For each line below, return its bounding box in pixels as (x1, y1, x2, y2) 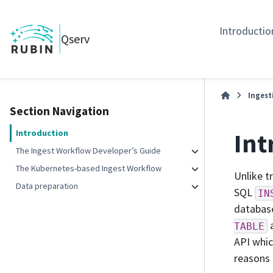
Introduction (16, 127, 69, 138)
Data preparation (16, 180, 79, 191)
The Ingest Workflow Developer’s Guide (16, 145, 161, 156)
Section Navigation (10, 104, 109, 118)
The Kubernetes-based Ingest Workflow (16, 163, 162, 174)
